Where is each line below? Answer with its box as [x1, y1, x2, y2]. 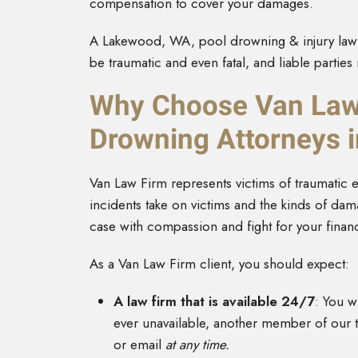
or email [113, 335, 165, 355]
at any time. [165, 335, 233, 355]
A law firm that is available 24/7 [113, 292, 315, 312]
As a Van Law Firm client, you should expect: [89, 254, 349, 274]
